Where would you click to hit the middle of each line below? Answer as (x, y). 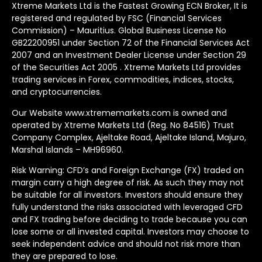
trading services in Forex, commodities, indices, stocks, (123, 80)
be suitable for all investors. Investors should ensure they (127, 195)
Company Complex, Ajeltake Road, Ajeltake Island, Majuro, (129, 137)
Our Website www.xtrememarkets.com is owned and (119, 113)
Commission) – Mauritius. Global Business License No (119, 31)
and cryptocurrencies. (57, 92)
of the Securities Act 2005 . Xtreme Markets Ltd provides (126, 68)
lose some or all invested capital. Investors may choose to (130, 232)
